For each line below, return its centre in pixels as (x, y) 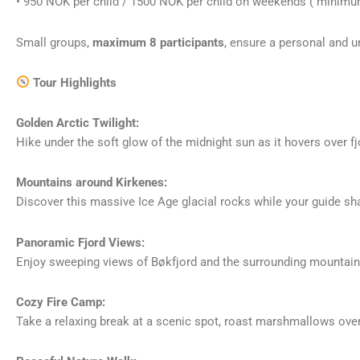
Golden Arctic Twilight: (78, 123)
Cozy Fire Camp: (61, 302)
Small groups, (54, 42)
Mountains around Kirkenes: (92, 183)
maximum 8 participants (158, 42)
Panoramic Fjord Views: (80, 242)
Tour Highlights (74, 82)
